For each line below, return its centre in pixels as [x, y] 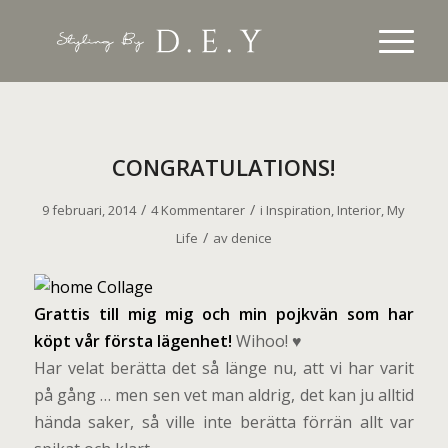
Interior [359, 210]
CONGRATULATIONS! [224, 167]
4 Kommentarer [198, 210]
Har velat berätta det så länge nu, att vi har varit [224, 367]
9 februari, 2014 [89, 210]
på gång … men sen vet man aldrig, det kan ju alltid [224, 394]
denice [251, 238]
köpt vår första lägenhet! [132, 340]
